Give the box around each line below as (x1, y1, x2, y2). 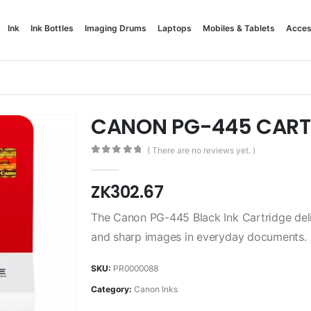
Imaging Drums (85, 23, 147, 33)
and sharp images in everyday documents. (90, 229, 307, 244)
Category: (90, 283, 134, 294)
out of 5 (98, 156, 151, 166)
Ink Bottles (31, 23, 74, 33)
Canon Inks (133, 283, 178, 294)
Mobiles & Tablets (203, 23, 276, 33)
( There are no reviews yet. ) (146, 145, 255, 156)
